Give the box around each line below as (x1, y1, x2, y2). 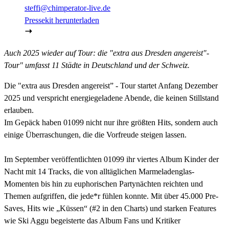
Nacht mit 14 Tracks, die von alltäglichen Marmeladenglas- (4, 167, 194, 176)
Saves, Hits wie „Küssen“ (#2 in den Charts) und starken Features (4, 203, 216, 213)
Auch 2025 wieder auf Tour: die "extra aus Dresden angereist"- (4, 48, 209, 57)
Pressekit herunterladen (25, 15, 99, 25)
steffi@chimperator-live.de (25, 3, 110, 12)
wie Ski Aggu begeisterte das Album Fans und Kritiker (4, 216, 180, 225)
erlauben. (4, 105, 34, 114)
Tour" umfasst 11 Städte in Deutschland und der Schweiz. (4, 60, 190, 70)
